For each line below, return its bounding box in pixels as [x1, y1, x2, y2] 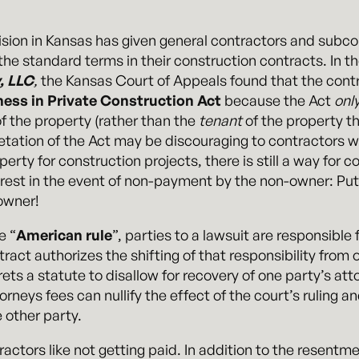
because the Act [221, 91, 334, 109]
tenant [199, 111, 242, 129]
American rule [16, 225, 112, 244]
